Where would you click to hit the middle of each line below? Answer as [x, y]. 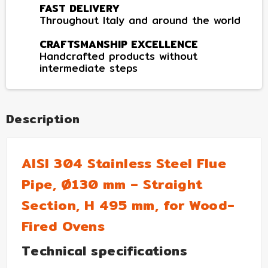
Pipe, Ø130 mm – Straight [112, 184]
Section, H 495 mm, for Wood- [128, 205]
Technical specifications [105, 251]
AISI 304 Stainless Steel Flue [124, 163]
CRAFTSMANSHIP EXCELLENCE [119, 44]
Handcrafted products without [118, 56]
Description [43, 118]
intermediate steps [89, 68]
